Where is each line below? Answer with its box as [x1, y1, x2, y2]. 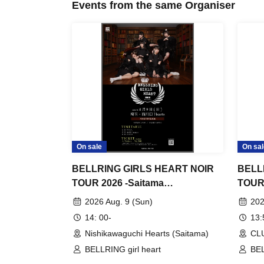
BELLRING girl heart [85, 245, 161, 255]
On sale [77, 143, 102, 151]
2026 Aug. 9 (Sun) [85, 197, 153, 207]
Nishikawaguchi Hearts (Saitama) [85, 229, 209, 239]
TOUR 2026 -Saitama [72, 178, 164, 189]
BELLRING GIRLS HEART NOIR [72, 164, 214, 174]
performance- [72, 192, 132, 203]
